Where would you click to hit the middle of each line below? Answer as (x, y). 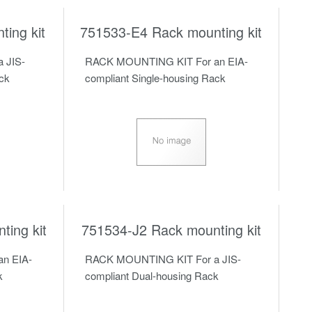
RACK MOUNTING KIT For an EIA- (166, 61)
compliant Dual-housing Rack (151, 275)
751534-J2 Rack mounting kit (171, 229)
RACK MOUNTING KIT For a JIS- (163, 258)
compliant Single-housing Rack (155, 78)
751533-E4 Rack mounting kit (171, 32)
